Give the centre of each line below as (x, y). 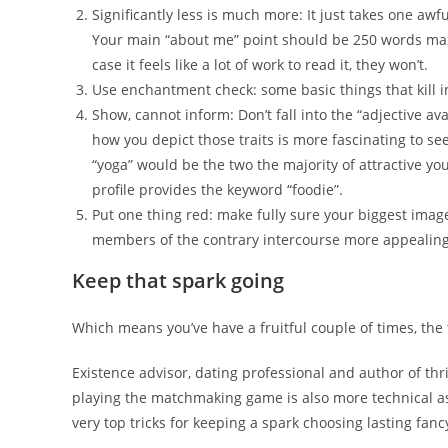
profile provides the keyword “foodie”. (217, 189)
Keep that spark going (178, 280)
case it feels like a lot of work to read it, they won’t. (260, 64)
